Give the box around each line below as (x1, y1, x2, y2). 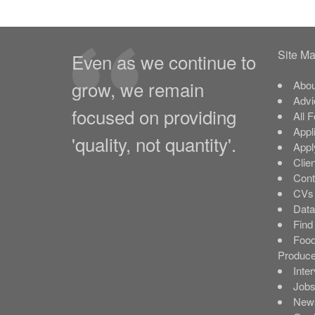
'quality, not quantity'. (72, 131, 236, 157)
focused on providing (72, 103, 236, 129)
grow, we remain (72, 76, 204, 102)
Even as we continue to (72, 49, 256, 75)
